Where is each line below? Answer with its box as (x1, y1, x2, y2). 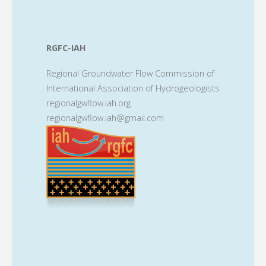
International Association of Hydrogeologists (46, 82, 220, 94)
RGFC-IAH (46, 42, 86, 54)
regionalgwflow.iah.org (46, 97, 131, 109)
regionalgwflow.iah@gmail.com (46, 112, 164, 123)
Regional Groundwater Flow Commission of (46, 67, 214, 79)
